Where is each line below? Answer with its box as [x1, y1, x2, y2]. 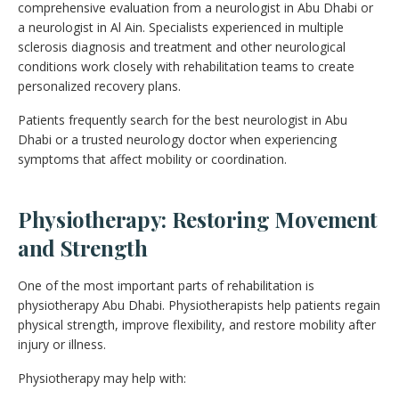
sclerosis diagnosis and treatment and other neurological [18, 37, 346, 55]
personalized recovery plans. [18, 77, 181, 94]
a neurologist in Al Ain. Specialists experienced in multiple [18, 18, 344, 36]
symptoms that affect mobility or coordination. [18, 150, 287, 167]
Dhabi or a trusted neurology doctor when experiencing [18, 130, 337, 148]
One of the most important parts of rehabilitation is [18, 276, 314, 294]
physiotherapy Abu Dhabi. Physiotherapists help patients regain [18, 296, 380, 313]
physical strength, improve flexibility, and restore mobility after [18, 315, 376, 333]
